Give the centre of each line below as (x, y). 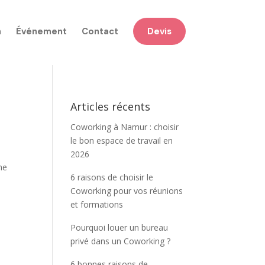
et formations (97, 204)
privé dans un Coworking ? (121, 241)
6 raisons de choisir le (112, 177)
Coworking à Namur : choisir (125, 127)
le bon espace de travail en (122, 140)
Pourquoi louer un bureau (119, 227)
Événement (41, 31)
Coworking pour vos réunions (127, 191)
